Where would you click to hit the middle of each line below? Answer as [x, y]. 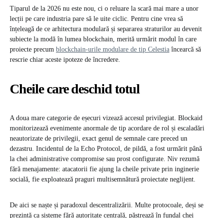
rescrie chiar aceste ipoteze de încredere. [65, 60]
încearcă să [185, 50]
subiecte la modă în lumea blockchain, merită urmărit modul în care [103, 39]
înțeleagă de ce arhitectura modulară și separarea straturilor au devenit [106, 29]
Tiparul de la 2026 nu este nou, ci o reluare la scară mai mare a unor [104, 9]
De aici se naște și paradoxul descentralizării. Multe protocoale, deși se [107, 205]
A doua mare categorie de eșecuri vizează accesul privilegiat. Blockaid [106, 118]
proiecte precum [33, 50]
